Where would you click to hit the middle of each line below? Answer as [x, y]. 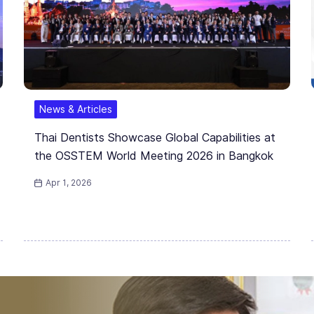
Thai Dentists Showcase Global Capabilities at [155, 138]
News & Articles [76, 110]
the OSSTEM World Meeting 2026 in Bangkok [154, 156]
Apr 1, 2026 [69, 183]
